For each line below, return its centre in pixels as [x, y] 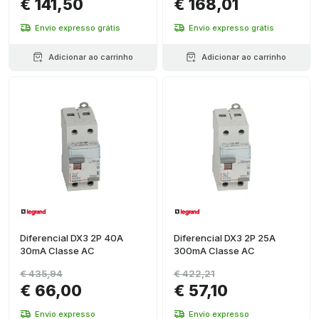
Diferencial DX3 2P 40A [72, 238]
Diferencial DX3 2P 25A [224, 238]
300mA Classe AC [214, 251]
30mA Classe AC [57, 251]
